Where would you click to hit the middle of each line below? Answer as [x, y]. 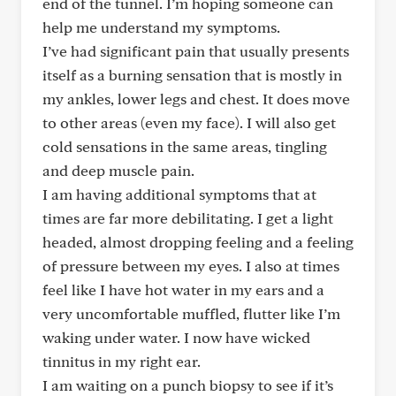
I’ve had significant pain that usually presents [196, 51]
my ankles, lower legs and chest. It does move [196, 99]
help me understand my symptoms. [161, 27]
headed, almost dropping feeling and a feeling [198, 242]
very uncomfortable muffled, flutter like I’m [191, 313]
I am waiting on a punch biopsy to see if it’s [188, 385]
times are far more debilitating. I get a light [188, 218]
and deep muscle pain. [118, 170]
